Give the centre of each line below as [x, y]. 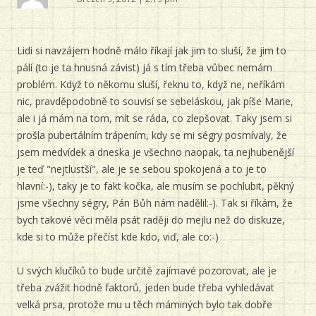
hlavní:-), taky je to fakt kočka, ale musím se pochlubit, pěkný [156, 186]
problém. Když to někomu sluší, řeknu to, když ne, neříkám [151, 84]
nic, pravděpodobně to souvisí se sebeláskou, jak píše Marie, [155, 101]
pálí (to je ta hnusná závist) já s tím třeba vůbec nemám [145, 67]
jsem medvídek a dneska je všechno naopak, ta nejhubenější [156, 152]
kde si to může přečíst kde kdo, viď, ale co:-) [118, 237]
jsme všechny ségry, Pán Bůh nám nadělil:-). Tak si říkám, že [155, 203]
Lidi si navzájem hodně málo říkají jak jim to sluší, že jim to [152, 50]
